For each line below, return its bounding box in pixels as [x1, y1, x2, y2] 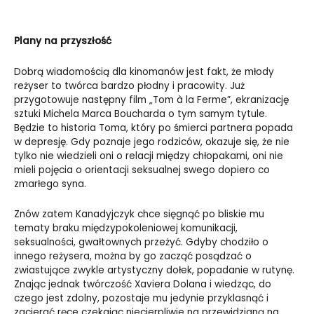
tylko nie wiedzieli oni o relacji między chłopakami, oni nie [14, 149, 283, 163]
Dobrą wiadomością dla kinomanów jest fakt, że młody [14, 64, 274, 78]
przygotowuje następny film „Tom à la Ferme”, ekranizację [14, 93, 289, 107]
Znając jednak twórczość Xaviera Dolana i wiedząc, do [14, 278, 271, 292]
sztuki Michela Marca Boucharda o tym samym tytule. [14, 107, 267, 121]
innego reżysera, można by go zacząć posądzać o [14, 250, 252, 264]
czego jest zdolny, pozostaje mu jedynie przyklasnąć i [14, 292, 268, 306]
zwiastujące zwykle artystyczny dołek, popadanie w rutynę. [14, 264, 294, 278]
